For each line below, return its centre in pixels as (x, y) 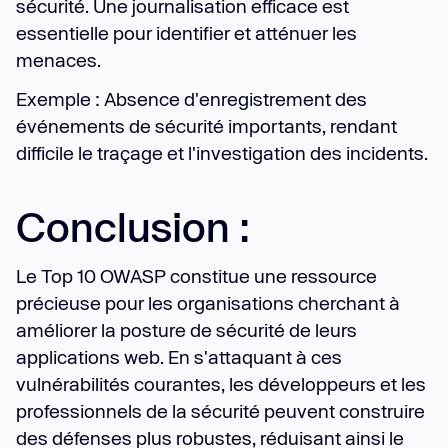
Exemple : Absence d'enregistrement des (191, 99)
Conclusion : (133, 226)
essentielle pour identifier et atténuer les (186, 33)
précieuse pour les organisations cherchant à (208, 303)
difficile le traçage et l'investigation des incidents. (222, 153)
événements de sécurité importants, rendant (206, 126)
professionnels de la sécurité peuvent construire (220, 411)
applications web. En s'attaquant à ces (179, 357)
